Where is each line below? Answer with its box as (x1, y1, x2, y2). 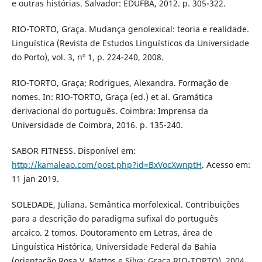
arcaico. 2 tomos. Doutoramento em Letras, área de (11, 226, 212, 238)
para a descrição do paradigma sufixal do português (11, 212, 218, 224)
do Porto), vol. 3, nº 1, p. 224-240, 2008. (11, 51, 164, 63)
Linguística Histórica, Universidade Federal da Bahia (11, 240, 216, 252)
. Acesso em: (201, 158, 250, 170)
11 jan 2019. (11, 173, 59, 184)
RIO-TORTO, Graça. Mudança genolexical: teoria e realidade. (11, 23, 249, 35)
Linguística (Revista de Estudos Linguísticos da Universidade (11, 37, 249, 49)
